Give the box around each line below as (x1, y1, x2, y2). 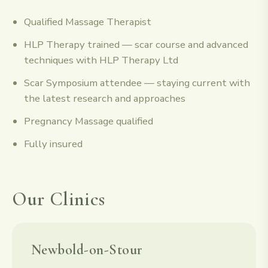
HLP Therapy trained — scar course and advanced (24, 37, 248, 51)
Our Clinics (12, 187, 106, 211)
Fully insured (24, 136, 83, 151)
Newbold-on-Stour (31, 240, 143, 258)
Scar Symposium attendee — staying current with (24, 75, 250, 90)
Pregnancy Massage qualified (24, 114, 153, 128)
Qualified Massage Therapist (24, 14, 151, 29)
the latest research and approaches (24, 91, 185, 105)
